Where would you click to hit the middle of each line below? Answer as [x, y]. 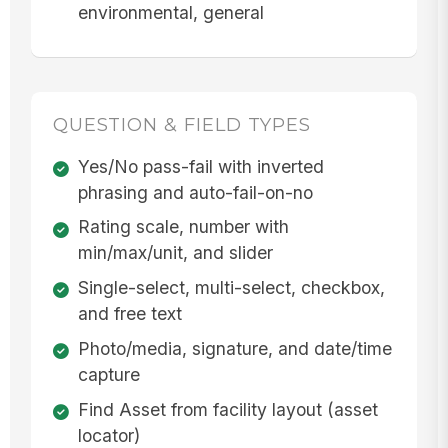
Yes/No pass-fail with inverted [200, 166]
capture [108, 374]
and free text [129, 314]
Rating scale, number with [183, 227]
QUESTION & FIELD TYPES [182, 124]
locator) [108, 435]
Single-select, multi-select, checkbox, [231, 288]
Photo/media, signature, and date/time [234, 348]
